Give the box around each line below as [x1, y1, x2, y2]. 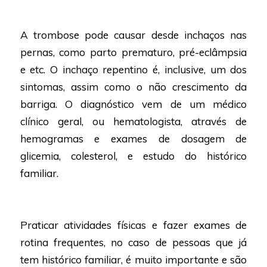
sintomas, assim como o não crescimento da [20, 80, 247, 94]
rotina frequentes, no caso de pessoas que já [20, 236, 247, 249]
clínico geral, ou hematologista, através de [20, 115, 247, 128]
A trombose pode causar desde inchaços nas [20, 29, 247, 42]
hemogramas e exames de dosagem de [20, 132, 247, 145]
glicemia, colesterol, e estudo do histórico [20, 150, 247, 163]
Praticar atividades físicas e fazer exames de [20, 219, 247, 232]
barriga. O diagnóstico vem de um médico [20, 98, 247, 111]
